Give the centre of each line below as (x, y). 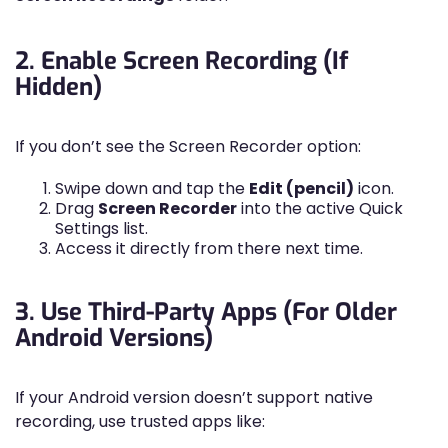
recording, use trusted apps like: (140, 421)
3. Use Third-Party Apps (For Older (206, 312)
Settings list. (101, 228)
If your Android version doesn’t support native (194, 397)
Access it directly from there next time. (209, 248)
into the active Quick (320, 208)
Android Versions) (114, 338)
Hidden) (58, 87)
